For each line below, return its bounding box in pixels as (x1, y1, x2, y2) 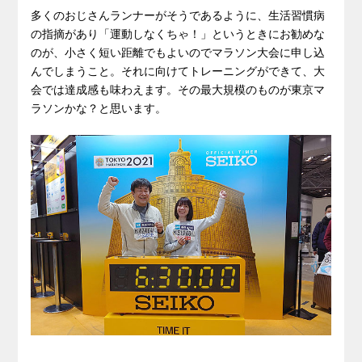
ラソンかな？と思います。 (31, 102, 167, 116)
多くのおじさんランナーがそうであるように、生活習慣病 (31, 9, 326, 23)
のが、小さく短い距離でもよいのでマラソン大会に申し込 (31, 46, 326, 60)
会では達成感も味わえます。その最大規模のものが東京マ (31, 83, 326, 97)
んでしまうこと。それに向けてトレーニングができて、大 (31, 65, 326, 78)
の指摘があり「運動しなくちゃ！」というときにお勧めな (31, 27, 326, 41)
